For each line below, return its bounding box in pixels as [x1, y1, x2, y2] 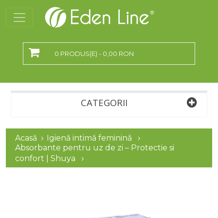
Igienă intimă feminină [47, 133, 132, 143]
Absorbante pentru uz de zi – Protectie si [15, 143, 174, 152]
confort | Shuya [15, 154, 77, 163]
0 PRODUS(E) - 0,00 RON [54, 50, 134, 57]
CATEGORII [80, 96, 127, 109]
